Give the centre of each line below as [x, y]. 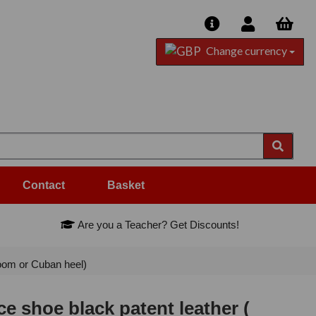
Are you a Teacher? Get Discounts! [157, 225]
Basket [126, 186]
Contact [44, 186]
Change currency [246, 50]
